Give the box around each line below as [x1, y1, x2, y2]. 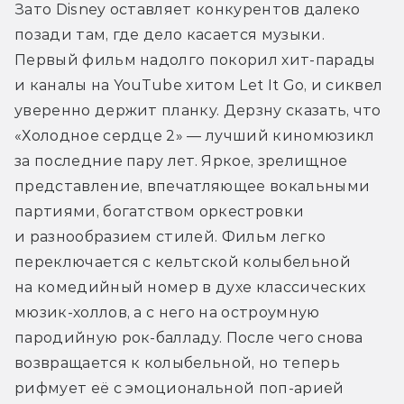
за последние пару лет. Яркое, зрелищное [14, 151, 348, 170]
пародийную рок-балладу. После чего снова [14, 328, 363, 346]
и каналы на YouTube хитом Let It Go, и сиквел [14, 76, 383, 94]
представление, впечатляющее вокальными [14, 177, 371, 195]
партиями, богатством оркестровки [14, 202, 305, 220]
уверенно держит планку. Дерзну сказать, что [14, 101, 381, 119]
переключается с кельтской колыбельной [14, 252, 351, 271]
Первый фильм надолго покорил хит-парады [14, 50, 376, 69]
